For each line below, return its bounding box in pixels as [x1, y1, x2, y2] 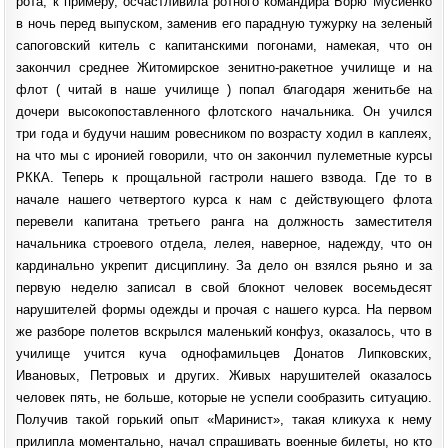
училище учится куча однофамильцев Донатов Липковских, [16, 345, 432, 361]
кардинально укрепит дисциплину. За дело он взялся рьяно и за [16, 257, 432, 273]
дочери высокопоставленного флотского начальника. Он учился [16, 103, 432, 119]
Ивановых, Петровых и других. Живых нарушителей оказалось [16, 367, 432, 383]
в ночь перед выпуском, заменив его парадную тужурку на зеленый [16, 15, 432, 31]
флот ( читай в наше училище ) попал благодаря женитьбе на [16, 81, 432, 97]
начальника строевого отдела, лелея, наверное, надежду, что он [16, 235, 432, 251]
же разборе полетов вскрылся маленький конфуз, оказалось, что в [16, 323, 432, 339]
